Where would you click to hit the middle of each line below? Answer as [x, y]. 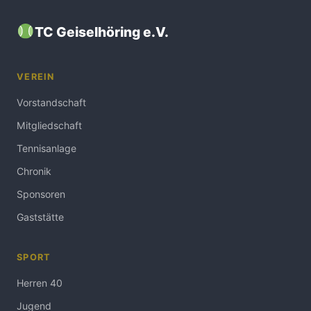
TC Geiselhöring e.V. [101, 32]
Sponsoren [41, 194]
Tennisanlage [47, 148]
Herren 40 [40, 283]
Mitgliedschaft [49, 125]
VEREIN [36, 77]
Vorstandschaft [51, 102]
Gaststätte [40, 217]
